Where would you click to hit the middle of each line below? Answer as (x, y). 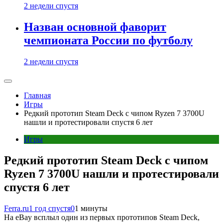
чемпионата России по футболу (108, 40)
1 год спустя (50, 208)
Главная (37, 95)
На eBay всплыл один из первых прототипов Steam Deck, (102, 217)
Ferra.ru (16, 208)
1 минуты (91, 208)
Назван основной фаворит (95, 27)
